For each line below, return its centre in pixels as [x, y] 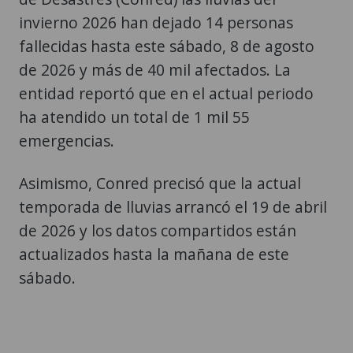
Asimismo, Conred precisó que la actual [160, 184]
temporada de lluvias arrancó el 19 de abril [173, 207]
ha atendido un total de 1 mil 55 [134, 117]
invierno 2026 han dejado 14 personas [156, 23]
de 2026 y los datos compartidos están [158, 231]
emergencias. [67, 141]
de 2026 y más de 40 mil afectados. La [155, 70]
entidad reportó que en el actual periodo [166, 94]
